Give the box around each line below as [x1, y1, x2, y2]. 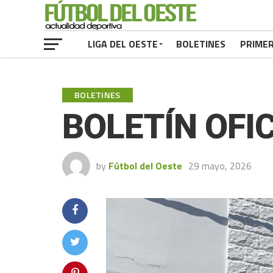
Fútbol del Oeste [108, 158, 182, 173]
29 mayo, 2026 [188, 158, 252, 173]
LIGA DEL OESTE [88, 37, 158, 51]
